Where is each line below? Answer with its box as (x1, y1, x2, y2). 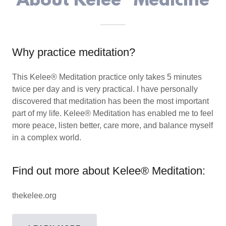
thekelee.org (12, 191, 56, 200)
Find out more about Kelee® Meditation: (12, 164, 205, 177)
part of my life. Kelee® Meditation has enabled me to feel (12, 109, 213, 118)
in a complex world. (12, 133, 85, 142)
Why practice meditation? (12, 46, 135, 59)
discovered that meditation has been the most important (12, 97, 209, 105)
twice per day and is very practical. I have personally (12, 85, 198, 93)
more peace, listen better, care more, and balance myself (12, 121, 213, 130)
